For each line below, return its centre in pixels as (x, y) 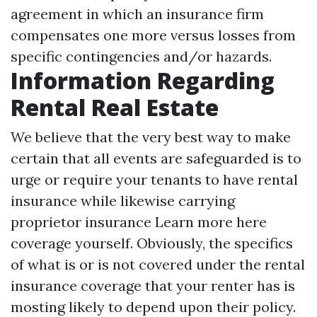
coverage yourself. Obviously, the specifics (152, 243)
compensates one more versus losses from (153, 35)
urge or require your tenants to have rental (154, 179)
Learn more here (211, 222)
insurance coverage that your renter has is (153, 286)
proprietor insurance (83, 222)
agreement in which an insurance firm (137, 14)
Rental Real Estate (115, 107)
